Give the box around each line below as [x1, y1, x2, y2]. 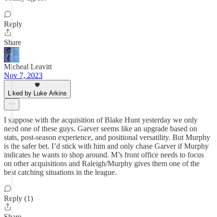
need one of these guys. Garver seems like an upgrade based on [4, 124, 197, 133]
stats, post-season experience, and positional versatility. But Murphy [4, 133, 210, 141]
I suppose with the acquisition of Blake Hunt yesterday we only [4, 116, 198, 124]
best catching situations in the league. [4, 168, 117, 176]
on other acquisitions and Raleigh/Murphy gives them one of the [4, 159, 200, 168]
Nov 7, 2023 [4, 71, 43, 79]
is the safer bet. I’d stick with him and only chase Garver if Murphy [4, 142, 209, 150]
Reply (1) [4, 194, 33, 202]
